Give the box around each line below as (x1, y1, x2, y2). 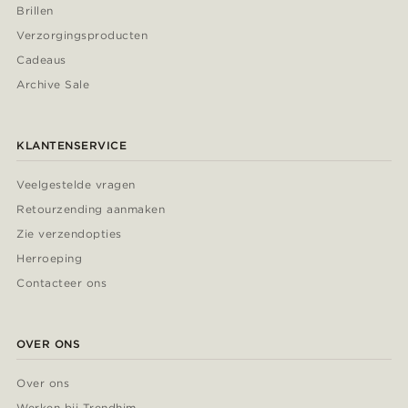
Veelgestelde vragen (16, 178, 136, 192)
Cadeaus (16, 53, 66, 67)
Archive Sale (16, 77, 90, 92)
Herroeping (16, 251, 82, 266)
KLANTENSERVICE (16, 138, 127, 153)
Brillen (16, 4, 54, 18)
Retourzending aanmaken (16, 202, 166, 217)
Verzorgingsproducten (16, 28, 148, 43)
